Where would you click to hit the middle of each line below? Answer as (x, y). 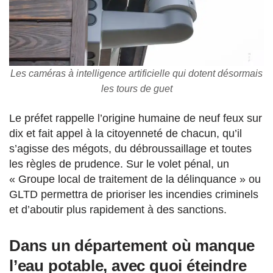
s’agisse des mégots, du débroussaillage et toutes (130, 149)
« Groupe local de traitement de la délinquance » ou (135, 179)
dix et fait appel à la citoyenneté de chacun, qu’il (126, 134)
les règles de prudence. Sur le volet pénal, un (119, 164)
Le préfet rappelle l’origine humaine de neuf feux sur (136, 119)
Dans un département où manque (132, 246)
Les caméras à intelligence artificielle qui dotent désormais (136, 73)
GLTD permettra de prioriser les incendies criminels (134, 195)
